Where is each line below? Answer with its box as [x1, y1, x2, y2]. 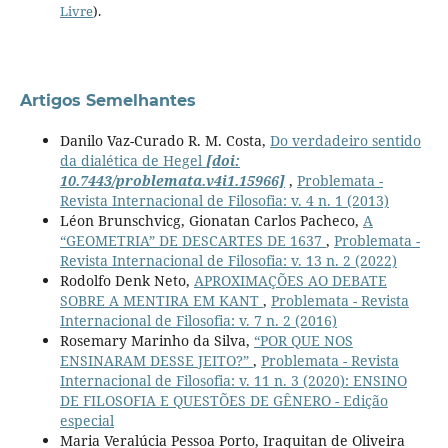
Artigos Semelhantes [19, 90, 196, 110]
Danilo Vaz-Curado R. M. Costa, [59, 130, 270, 150]
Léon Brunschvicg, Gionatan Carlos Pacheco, [59, 210, 363, 230]
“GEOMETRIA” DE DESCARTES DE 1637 [59, 230, 326, 250]
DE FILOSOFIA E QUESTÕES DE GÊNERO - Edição [59, 390, 388, 410]
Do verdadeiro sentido [269, 130, 421, 150]
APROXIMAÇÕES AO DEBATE [193, 270, 387, 290]
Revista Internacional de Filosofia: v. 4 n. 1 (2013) [59, 190, 389, 210]
